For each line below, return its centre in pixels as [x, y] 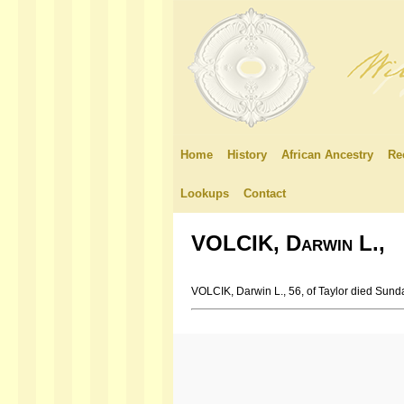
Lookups [205, 193]
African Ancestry [327, 155]
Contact [265, 193]
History [247, 155]
